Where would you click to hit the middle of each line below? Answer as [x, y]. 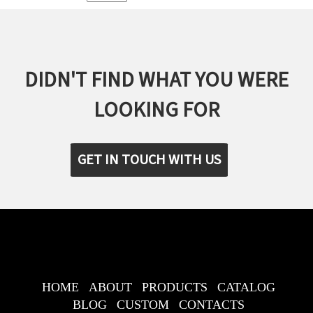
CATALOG [246, 287]
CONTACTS [211, 304]
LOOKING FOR [156, 110]
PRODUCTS [174, 287]
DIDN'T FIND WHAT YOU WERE [156, 80]
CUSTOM [143, 304]
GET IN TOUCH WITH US [150, 160]
